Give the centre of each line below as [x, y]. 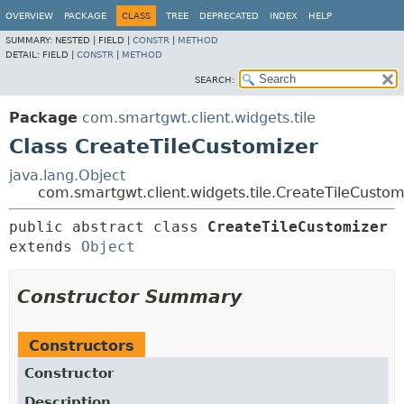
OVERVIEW [29, 16]
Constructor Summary [129, 297]
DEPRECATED [229, 16]
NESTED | [77, 40]
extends [45, 247]
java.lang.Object [67, 175]
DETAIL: [24, 55]
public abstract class [108, 227]
